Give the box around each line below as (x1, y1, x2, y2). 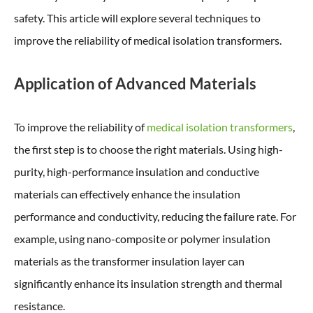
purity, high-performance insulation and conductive (14, 165, 259, 178)
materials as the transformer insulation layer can (14, 254, 245, 268)
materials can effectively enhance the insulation (14, 187, 240, 201)
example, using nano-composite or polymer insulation (14, 232, 270, 245)
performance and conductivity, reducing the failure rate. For (14, 210, 296, 223)
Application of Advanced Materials (14, 74, 256, 93)
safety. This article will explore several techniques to (14, 11, 261, 24)
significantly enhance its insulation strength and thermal (14, 277, 282, 290)
